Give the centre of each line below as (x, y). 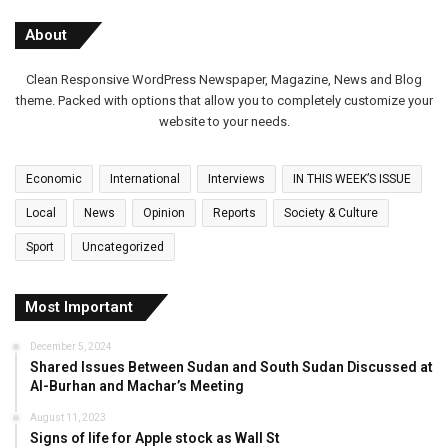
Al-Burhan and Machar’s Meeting (137, 386)
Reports (234, 213)
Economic (54, 179)
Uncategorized (123, 247)
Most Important (79, 307)
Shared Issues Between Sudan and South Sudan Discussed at (231, 367)
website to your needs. (224, 122)
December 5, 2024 (71, 347)
